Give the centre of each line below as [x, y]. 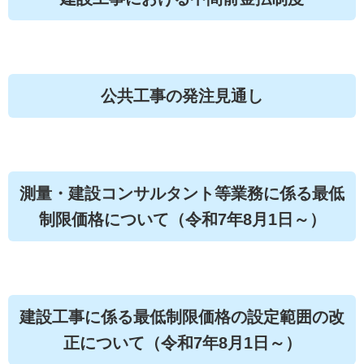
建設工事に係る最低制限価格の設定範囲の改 [182, 317]
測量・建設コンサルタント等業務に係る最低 [182, 193]
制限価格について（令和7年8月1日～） [182, 219]
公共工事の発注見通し [182, 96]
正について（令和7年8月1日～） [182, 343]
